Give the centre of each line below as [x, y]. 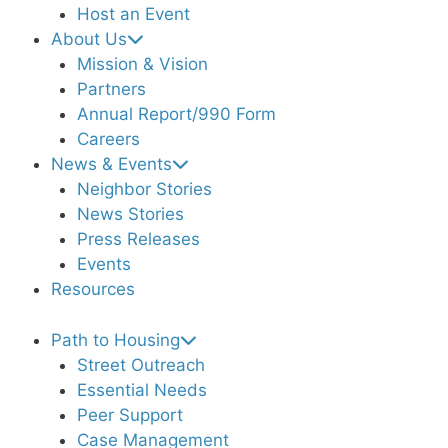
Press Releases [138, 239]
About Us [89, 39]
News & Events [111, 164]
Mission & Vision [142, 64]
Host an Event [133, 14]
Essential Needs [141, 389]
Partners [111, 89]
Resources [93, 289]
